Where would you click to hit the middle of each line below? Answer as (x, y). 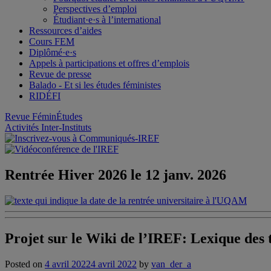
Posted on (25, 264)
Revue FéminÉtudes (44, 116)
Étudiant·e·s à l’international (107, 20)
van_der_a (171, 264)
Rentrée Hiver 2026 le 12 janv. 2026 (116, 175)
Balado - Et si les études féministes (95, 85)
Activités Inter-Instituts (48, 127)
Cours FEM (52, 41)
